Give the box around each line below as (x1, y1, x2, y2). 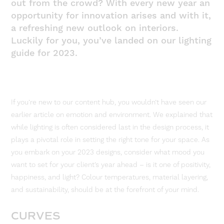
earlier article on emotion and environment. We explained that (11, 110, 213, 119)
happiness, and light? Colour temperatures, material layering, (11, 172, 208, 182)
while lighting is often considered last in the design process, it (11, 122, 209, 132)
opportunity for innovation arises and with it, (11, 9, 211, 21)
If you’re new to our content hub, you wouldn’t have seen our (11, 97, 207, 107)
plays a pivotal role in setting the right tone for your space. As (11, 135, 210, 144)
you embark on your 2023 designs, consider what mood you (11, 147, 205, 157)
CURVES (11, 209, 61, 222)
